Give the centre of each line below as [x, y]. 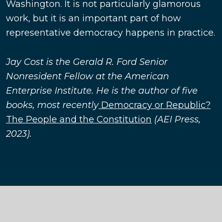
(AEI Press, [177, 120]
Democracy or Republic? [155, 105]
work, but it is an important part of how [93, 19]
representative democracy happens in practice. [111, 33]
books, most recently [52, 105]
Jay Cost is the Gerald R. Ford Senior [87, 62]
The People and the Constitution [79, 120]
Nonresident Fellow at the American [87, 77]
